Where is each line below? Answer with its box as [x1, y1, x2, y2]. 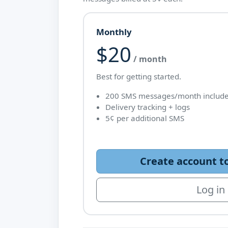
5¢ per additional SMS [105, 113, 184, 123]
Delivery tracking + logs [105, 102, 190, 112]
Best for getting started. [96, 71, 181, 81]
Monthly [96, 26, 132, 38]
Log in [196, 183, 225, 196]
